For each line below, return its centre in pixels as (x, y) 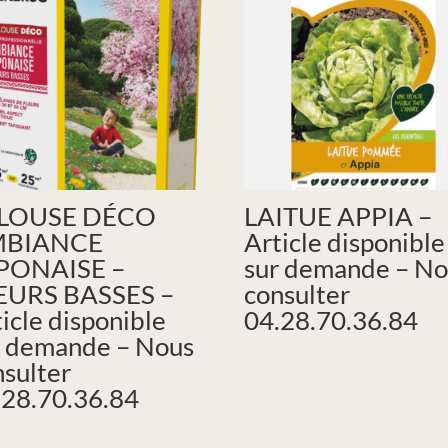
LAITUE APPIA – (338, 215)
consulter (297, 293)
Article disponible (345, 241)
